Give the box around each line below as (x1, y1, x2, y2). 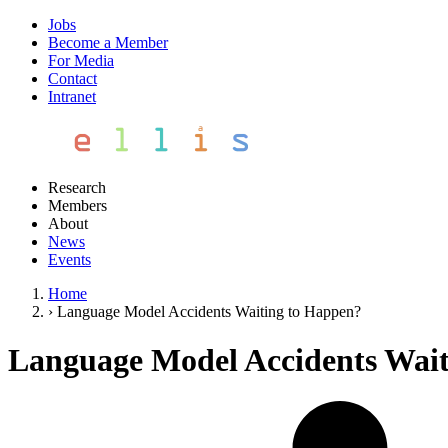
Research (48, 179, 106, 196)
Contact (48, 70, 97, 87)
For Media (48, 52, 114, 69)
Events (48, 251, 91, 268)
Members (48, 197, 107, 214)
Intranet (48, 88, 96, 105)
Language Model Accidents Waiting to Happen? (57, 303, 361, 320)
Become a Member (48, 34, 168, 51)
